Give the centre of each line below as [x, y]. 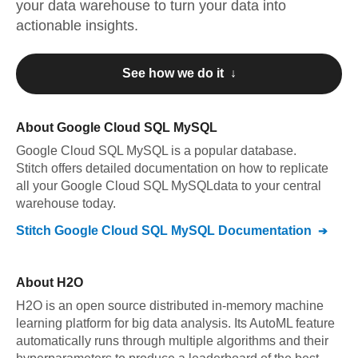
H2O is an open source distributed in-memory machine [170, 306]
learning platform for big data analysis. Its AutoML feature [175, 323]
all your [38, 186]
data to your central [267, 186]
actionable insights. [77, 26]
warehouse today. [66, 203]
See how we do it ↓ [179, 73]
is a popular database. [232, 151]
